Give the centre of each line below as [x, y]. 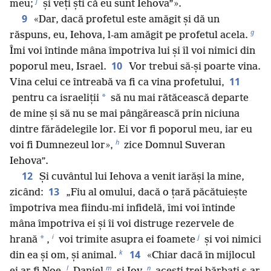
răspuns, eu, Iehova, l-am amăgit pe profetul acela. [129, 35]
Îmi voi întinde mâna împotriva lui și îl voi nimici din [132, 51]
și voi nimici [232, 240]
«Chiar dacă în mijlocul [200, 255]
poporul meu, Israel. [58, 67]
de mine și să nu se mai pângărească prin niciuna [125, 114]
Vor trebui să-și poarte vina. [194, 67]
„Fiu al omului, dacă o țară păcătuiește [155, 192]
